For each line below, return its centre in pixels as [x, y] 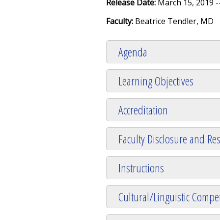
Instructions [141, 167]
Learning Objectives [156, 81]
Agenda [133, 52]
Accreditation [143, 110]
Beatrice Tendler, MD [174, 21]
